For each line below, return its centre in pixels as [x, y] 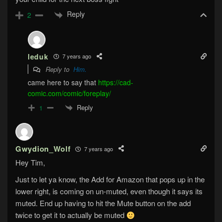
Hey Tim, [30, 163]
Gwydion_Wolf [43, 149]
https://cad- [116, 82]
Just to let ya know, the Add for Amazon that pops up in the [110, 179]
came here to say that [63, 82]
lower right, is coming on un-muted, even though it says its [109, 191]
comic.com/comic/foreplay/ [69, 93]
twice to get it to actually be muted [71, 215]
